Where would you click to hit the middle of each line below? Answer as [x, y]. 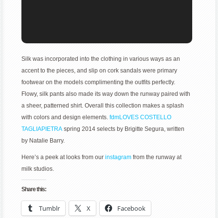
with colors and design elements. [66, 118]
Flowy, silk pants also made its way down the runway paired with [106, 94]
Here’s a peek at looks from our [64, 157]
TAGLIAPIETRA [42, 129]
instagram [118, 157]
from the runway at [157, 157]
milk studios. [38, 169]
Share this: [34, 190]
